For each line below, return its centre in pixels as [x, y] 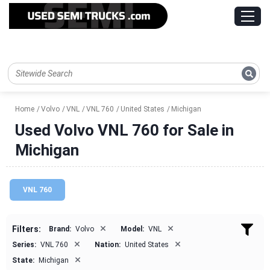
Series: [24, 245]
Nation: [108, 245]
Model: [132, 229]
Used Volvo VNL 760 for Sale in [124, 130]
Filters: [27, 229]
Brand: [60, 229]
